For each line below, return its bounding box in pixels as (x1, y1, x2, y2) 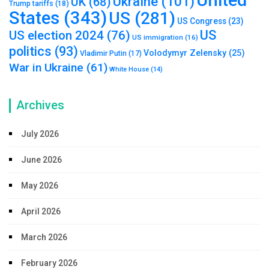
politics (9, 43, 52, 59)
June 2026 (21, 154, 62, 165)
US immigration (132, 32, 183, 41)
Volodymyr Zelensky (144, 47, 226, 58)
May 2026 (21, 180, 58, 190)
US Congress (177, 16, 226, 26)
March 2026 (21, 232, 67, 242)
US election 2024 (9, 28, 104, 43)
